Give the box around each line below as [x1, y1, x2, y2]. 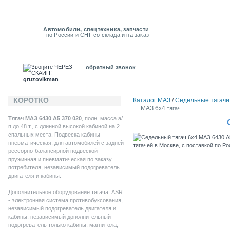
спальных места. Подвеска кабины [8, 131, 100, 138]
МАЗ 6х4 [141, 105, 165, 112]
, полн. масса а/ [82, 115, 123, 121]
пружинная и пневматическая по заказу [8, 156, 112, 162]
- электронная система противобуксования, [8, 197, 123, 203]
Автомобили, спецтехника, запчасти [43, 26, 149, 32]
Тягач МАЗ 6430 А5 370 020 [8, 115, 82, 121]
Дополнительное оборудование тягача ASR [8, 189, 123, 195]
